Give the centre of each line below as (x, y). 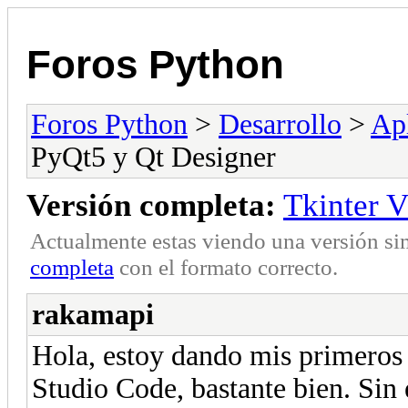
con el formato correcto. (226, 266)
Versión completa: (151, 205)
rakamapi (93, 314)
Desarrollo (280, 124)
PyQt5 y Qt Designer (153, 157)
